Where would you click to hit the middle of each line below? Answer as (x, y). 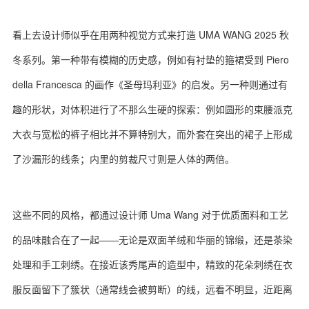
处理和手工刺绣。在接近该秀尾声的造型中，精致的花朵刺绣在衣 (152, 264)
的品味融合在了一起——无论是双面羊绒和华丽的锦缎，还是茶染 (152, 239)
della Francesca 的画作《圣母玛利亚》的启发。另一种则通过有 (150, 84)
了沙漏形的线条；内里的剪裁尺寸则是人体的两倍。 (123, 159)
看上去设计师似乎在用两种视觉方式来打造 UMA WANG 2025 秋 (151, 34)
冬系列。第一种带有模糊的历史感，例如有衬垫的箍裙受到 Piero (151, 59)
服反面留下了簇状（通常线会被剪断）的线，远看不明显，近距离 (152, 289)
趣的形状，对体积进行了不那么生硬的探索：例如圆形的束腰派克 (152, 109)
